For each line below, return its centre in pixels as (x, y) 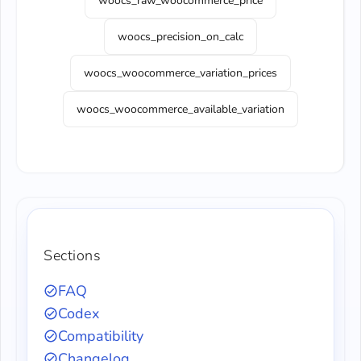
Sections (72, 255)
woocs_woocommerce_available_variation (180, 109)
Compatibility (101, 336)
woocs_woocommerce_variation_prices (180, 73)
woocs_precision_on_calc (180, 37)
